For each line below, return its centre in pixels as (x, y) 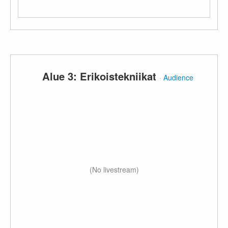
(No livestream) (114, 169)
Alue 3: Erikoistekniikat (101, 76)
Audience (179, 77)
